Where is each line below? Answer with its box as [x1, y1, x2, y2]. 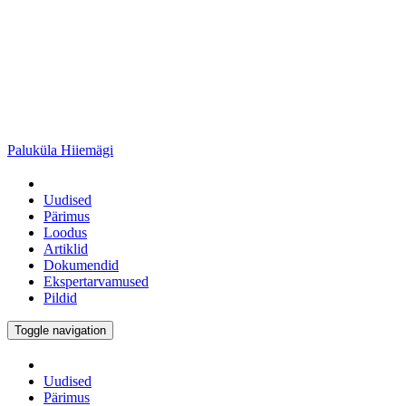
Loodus [43, 225, 87, 240]
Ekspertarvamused [43, 274, 149, 289]
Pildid [43, 290, 77, 305]
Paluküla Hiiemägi [7, 142, 113, 158]
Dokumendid [43, 257, 119, 273]
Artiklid [43, 241, 88, 256]
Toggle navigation [14, 324, 106, 337]
